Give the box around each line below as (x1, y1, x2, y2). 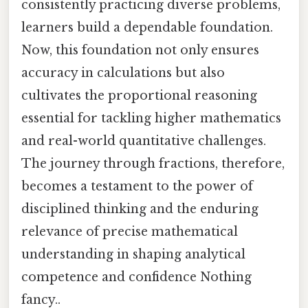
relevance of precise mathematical (21, 223, 238, 239)
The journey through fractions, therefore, (21, 155, 285, 171)
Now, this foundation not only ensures (21, 42, 259, 58)
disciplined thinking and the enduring (21, 201, 258, 217)
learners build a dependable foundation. (21, 19, 273, 35)
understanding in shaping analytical (21, 246, 245, 262)
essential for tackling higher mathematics (21, 110, 281, 126)
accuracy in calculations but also (21, 65, 225, 80)
